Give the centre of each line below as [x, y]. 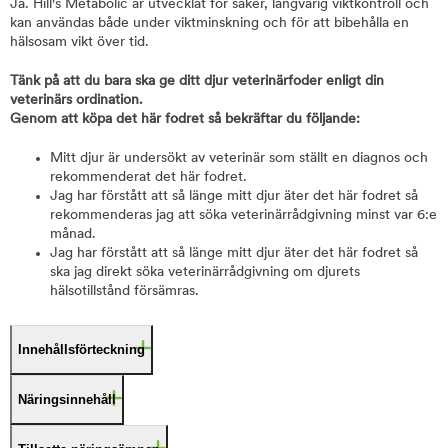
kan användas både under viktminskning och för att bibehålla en [209, 23]
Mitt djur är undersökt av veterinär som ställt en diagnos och [239, 158]
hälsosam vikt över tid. [79, 42]
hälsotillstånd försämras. [124, 291]
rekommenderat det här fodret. [148, 177]
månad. [73, 234]
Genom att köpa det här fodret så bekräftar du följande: [185, 119]
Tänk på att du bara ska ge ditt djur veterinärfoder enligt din [197, 81]
